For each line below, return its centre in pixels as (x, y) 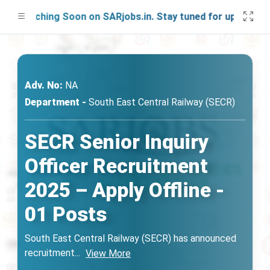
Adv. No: (44, 85)
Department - (55, 102)
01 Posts (66, 214)
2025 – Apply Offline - (125, 190)
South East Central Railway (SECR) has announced (130, 238)
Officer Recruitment (116, 166)
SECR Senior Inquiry (117, 142)
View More (108, 253)
